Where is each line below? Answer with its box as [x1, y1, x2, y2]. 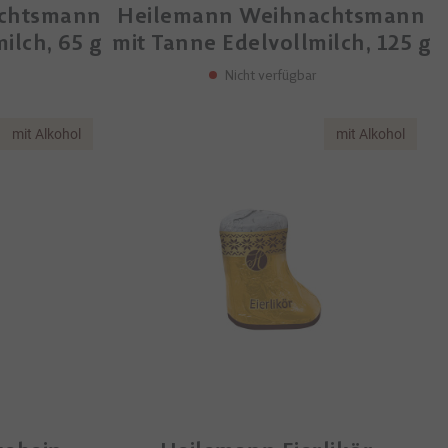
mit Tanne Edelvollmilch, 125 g [112, 29, 431, 56]
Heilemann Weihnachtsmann [117, 2, 426, 29]
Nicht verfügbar [225, 66, 318, 83]
